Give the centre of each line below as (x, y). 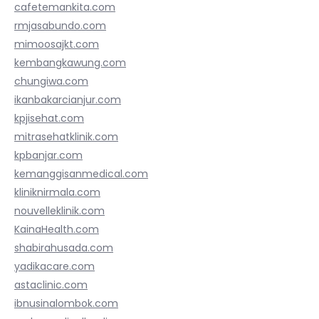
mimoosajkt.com (57, 44)
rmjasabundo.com (60, 26)
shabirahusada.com (64, 248)
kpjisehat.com (49, 118)
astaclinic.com (51, 285)
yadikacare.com (54, 266)
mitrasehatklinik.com (66, 137)
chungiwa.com (51, 81)
